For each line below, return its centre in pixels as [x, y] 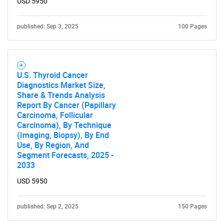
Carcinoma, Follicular [55, 115]
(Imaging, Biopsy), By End [63, 135]
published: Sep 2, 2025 [48, 206]
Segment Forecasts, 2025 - [65, 155]
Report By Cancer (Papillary [66, 105]
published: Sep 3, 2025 [48, 26]
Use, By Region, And [53, 145]
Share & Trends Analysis [61, 95]
